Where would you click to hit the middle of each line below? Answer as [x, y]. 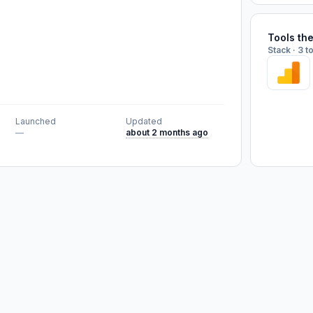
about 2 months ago [167, 132]
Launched [36, 121]
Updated [144, 121]
